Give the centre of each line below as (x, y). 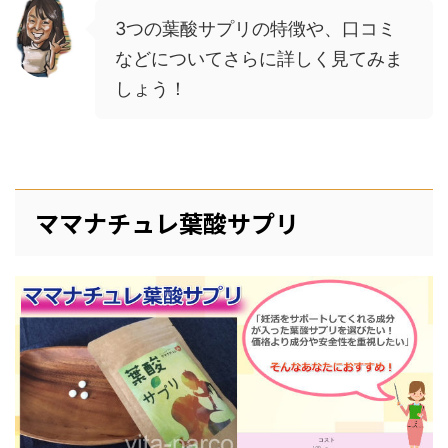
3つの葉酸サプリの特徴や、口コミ (255, 29)
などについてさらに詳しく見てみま (259, 59)
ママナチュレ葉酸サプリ (167, 223)
